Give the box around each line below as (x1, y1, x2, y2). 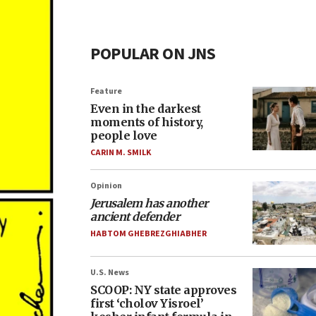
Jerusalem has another (90, 196, 208, 210)
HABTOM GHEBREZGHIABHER (90, 228, 207, 240)
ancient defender (90, 209, 179, 224)
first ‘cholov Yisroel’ (90, 296, 203, 310)
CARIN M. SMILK (90, 147, 151, 159)
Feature (90, 85, 122, 97)
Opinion (90, 180, 122, 192)
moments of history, (90, 115, 203, 129)
